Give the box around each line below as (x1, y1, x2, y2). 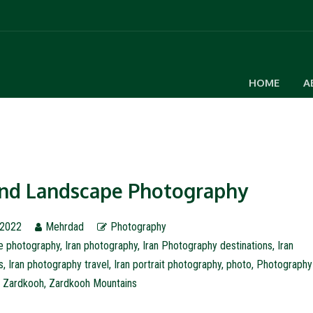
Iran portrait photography (113, 258, 221, 271)
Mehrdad (45, 220, 84, 233)
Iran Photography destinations (143, 239, 273, 252)
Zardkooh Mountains (48, 277, 137, 290)
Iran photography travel (8, 258, 109, 271)
